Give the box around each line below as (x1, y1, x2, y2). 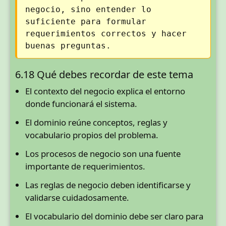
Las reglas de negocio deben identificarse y (25, 179, 191, 191)
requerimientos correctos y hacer (25, 29, 187, 39)
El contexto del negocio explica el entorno (25, 85, 185, 97)
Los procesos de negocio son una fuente (25, 148, 181, 160)
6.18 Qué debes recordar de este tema (15, 68, 193, 82)
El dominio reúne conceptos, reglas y (25, 117, 167, 129)
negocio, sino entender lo (25, 5, 151, 15)
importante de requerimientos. (25, 160, 145, 173)
